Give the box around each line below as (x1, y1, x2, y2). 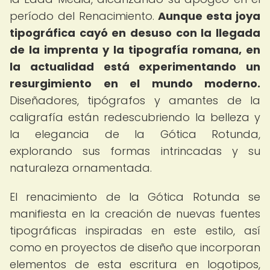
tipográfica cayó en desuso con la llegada (10, 25, 260, 40)
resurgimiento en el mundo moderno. (10, 76, 260, 91)
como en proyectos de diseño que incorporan (10, 240, 260, 255)
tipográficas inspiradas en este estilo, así (10, 223, 260, 238)
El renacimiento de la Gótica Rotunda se (10, 189, 260, 204)
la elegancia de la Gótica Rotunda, (10, 127, 260, 142)
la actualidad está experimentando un (10, 59, 260, 74)
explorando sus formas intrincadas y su (10, 143, 260, 159)
